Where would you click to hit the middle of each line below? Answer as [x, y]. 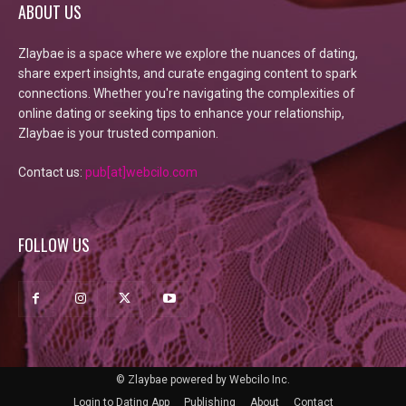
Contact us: [52, 173]
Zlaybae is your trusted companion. [118, 134]
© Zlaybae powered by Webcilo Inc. [203, 379]
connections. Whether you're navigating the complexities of [187, 94]
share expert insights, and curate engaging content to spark [188, 74]
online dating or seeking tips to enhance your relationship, [181, 114]
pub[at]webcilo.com [141, 173]
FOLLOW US [54, 245]
